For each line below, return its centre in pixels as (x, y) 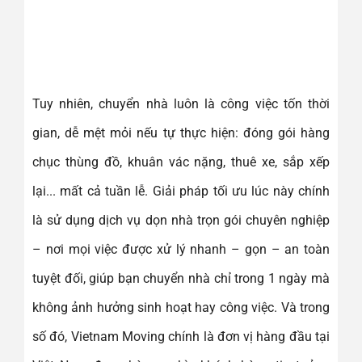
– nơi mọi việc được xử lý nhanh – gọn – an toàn (181, 250)
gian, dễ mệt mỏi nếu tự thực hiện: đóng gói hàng (181, 133)
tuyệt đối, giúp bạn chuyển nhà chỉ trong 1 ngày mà (181, 279)
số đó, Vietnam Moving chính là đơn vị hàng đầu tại (181, 337)
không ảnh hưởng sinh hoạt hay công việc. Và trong (181, 308)
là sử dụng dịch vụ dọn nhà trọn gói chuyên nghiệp (181, 221)
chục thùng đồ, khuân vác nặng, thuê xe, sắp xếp (181, 162)
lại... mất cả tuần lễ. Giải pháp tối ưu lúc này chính (181, 192)
